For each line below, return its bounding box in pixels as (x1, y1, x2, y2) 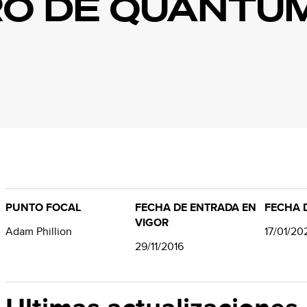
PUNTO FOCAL (5, 199, 81, 215)
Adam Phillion (5, 223, 72, 239)
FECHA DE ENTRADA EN (135, 199, 256, 215)
